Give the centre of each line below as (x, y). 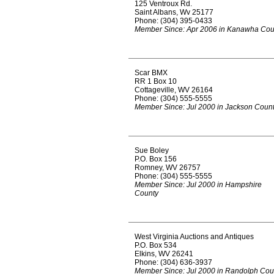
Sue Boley (152, 150)
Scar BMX (151, 73)
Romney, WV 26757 (168, 168)
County (146, 193)
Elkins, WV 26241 (164, 254)
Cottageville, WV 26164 (174, 90)
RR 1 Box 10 (156, 81)
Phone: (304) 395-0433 (173, 21)
